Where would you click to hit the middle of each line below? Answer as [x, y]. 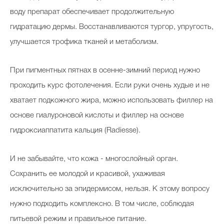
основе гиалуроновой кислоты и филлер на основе [97, 115]
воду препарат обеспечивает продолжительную [92, 12]
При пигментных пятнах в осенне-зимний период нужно [105, 70]
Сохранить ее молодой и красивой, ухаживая [87, 174]
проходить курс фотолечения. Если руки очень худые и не [110, 85]
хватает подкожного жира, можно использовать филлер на [111, 100]
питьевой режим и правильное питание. [78, 219]
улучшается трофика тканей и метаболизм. [84, 42]
